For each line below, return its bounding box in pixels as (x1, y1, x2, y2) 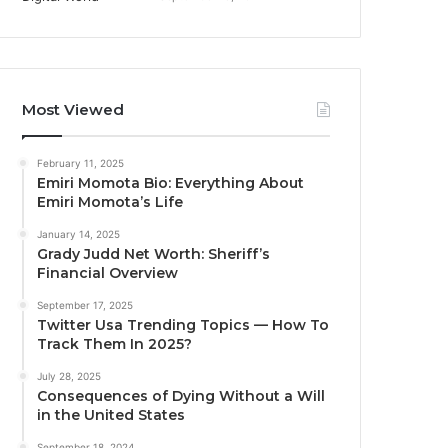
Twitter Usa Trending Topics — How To (37, 316, 330, 335)
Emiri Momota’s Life (37, 193, 184, 212)
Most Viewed (22, 100, 125, 120)
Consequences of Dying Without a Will (37, 387, 326, 406)
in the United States (37, 406, 186, 425)
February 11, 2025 (37, 157, 125, 170)
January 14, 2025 (37, 228, 121, 241)
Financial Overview (37, 264, 179, 283)
